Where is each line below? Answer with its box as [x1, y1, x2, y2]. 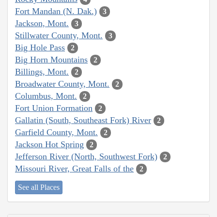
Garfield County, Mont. [15, 127, 98, 137]
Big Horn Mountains [15, 54, 88, 64]
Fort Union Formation [15, 103, 93, 113]
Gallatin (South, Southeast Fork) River [15, 115, 151, 125]
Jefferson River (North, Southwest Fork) [15, 151, 157, 161]
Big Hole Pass [15, 42, 65, 52]
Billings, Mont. [15, 66, 69, 77]
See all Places [18, 183, 60, 192]
